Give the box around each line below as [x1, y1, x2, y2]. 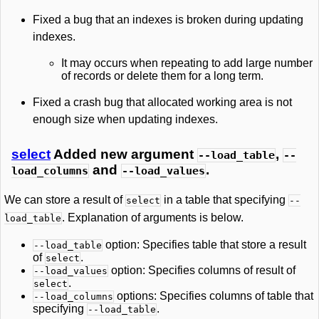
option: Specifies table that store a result [103, 239, 306, 251]
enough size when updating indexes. [33, 113, 218, 125]
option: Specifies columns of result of [108, 264, 296, 276]
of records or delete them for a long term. [61, 70, 263, 82]
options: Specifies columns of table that [114, 290, 313, 302]
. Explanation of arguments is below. [62, 211, 244, 224]
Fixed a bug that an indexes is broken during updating [33, 14, 303, 26]
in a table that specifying [161, 194, 288, 206]
